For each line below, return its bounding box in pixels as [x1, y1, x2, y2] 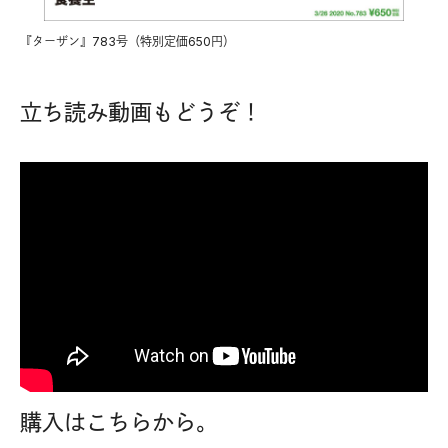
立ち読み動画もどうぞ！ [20, 99, 262, 126]
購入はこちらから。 [20, 408, 218, 435]
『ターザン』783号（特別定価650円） [20, 34, 235, 50]
